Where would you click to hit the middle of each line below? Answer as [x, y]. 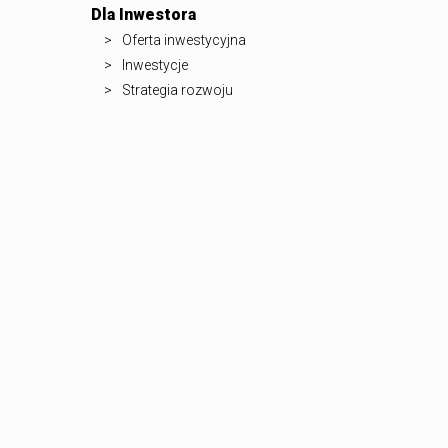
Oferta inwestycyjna [184, 40]
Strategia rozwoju [177, 90]
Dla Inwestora [143, 15]
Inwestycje [155, 65]
